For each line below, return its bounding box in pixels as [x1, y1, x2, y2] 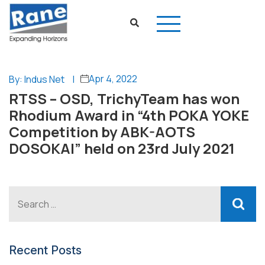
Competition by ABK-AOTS [9, 122, 195, 141]
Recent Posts [9, 243, 82, 257]
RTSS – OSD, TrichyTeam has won [9, 89, 240, 108]
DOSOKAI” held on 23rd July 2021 [9, 138, 235, 158]
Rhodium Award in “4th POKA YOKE [9, 105, 249, 125]
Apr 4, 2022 [89, 72, 137, 85]
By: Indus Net [9, 73, 64, 86]
